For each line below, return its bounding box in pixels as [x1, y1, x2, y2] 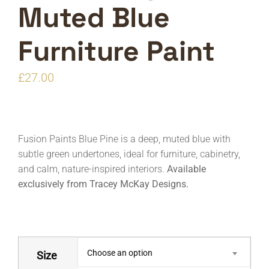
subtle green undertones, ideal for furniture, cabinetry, [18, 148, 240, 160]
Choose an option [87, 248, 153, 258]
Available [167, 163, 206, 175]
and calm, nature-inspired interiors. [18, 163, 167, 175]
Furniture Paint [18, 34, 215, 68]
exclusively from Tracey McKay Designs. [18, 178, 189, 190]
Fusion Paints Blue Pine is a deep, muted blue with [18, 133, 231, 145]
